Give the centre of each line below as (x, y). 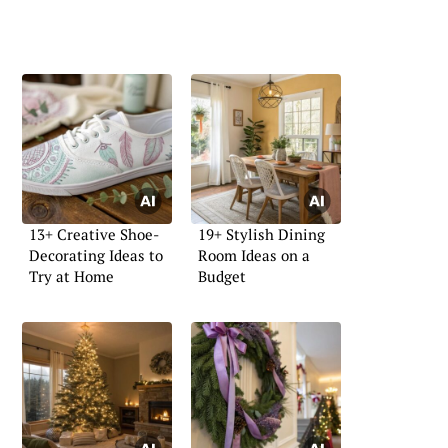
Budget (222, 276)
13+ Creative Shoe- (94, 234)
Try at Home (71, 276)
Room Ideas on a (254, 255)
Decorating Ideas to (96, 255)
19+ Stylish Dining (261, 234)
